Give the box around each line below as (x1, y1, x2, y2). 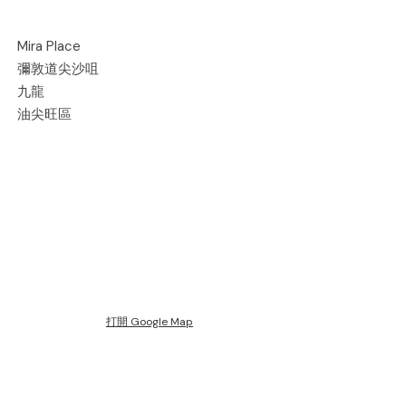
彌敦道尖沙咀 (17, 60, 99, 78)
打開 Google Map (106, 314, 193, 329)
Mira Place (17, 37, 81, 55)
